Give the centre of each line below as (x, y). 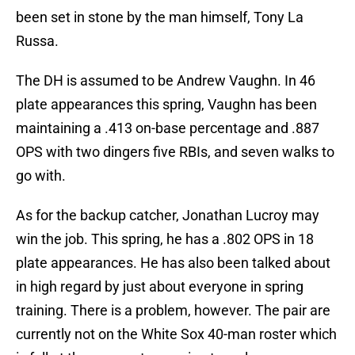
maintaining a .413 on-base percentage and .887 (168, 128)
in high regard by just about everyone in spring (160, 287)
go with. (41, 176)
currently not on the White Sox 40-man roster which (176, 334)
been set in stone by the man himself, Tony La (160, 17)
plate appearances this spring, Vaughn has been (166, 105)
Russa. (37, 41)
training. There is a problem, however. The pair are (173, 311)
